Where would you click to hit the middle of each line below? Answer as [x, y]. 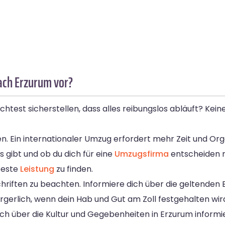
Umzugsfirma [142, 154]
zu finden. [74, 169]
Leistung [37, 169]
